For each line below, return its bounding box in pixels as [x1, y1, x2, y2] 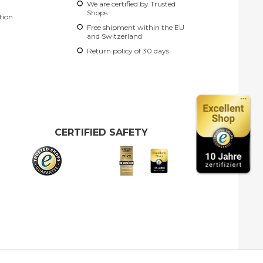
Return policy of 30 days [87, 46, 169, 55]
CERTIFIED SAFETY [54, 127, 148, 138]
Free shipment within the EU [87, 23, 184, 32]
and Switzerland [87, 32, 142, 41]
